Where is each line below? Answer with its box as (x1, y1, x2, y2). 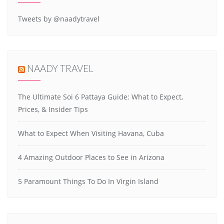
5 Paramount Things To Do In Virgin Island (18, 176, 158, 186)
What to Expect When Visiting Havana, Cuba (18, 128, 164, 138)
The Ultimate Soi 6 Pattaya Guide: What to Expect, (18, 92, 183, 102)
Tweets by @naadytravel (18, 14, 99, 23)
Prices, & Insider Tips (18, 104, 88, 114)
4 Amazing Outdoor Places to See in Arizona (18, 152, 164, 162)
